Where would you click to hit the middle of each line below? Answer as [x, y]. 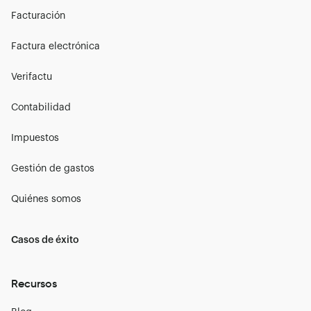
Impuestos [35, 138]
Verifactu [32, 77]
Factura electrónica [56, 46]
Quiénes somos [46, 199]
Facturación [38, 16]
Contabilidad [41, 107]
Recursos [34, 283]
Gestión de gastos [53, 168]
